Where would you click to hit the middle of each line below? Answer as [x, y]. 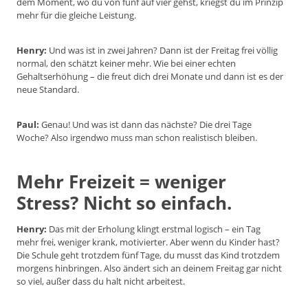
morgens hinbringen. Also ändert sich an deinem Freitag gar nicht [149, 268]
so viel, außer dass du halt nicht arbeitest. [101, 282]
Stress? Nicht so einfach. [124, 203]
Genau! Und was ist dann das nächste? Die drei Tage [145, 125]
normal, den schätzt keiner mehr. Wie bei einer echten [126, 64]
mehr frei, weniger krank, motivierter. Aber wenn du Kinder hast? [148, 242]
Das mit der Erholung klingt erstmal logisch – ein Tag [154, 229]
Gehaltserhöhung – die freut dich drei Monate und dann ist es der [150, 77]
